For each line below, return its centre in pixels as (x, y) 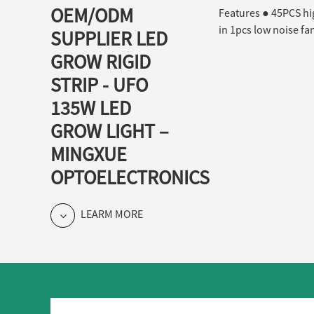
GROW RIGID (101, 61)
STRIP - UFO (99, 84)
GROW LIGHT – (109, 131)
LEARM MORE (111, 213)
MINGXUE (89, 154)
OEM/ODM (92, 15)
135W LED (91, 108)
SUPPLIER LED (109, 38)
